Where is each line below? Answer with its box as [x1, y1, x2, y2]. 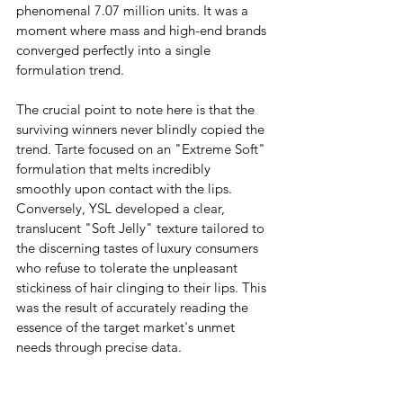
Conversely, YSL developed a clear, [16, 199, 228, 217]
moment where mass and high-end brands [16, 21, 270, 39]
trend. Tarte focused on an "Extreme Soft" [16, 139, 269, 157]
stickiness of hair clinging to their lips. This [16, 278, 270, 296]
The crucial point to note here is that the [16, 100, 258, 118]
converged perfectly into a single [16, 40, 214, 58]
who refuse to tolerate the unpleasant [16, 258, 241, 276]
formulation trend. [16, 60, 124, 78]
